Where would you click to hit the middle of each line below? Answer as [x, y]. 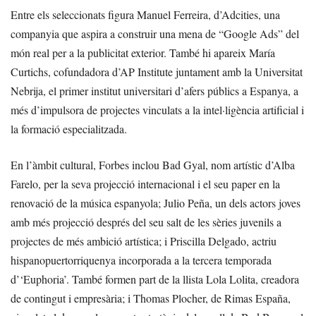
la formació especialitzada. [69, 128]
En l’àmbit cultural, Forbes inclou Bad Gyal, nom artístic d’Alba [153, 164]
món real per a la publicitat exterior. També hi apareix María [143, 52]
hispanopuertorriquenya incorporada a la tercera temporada [141, 260]
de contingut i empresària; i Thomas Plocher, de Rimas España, [151, 298]
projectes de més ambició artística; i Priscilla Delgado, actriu [144, 241]
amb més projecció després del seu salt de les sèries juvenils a [146, 221]
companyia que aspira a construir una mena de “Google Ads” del [155, 33]
